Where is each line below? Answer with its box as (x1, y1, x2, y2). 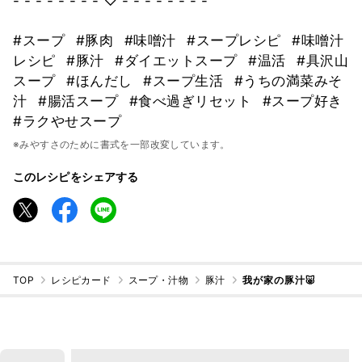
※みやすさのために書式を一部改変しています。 (13, 138, 230, 151)
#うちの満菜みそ (234, 73, 343, 90)
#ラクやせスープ (13, 113, 121, 130)
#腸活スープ (38, 93, 123, 110)
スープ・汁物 (128, 273, 189, 286)
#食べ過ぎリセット (128, 93, 256, 110)
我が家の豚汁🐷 (242, 273, 316, 286)
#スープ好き (262, 93, 343, 110)
